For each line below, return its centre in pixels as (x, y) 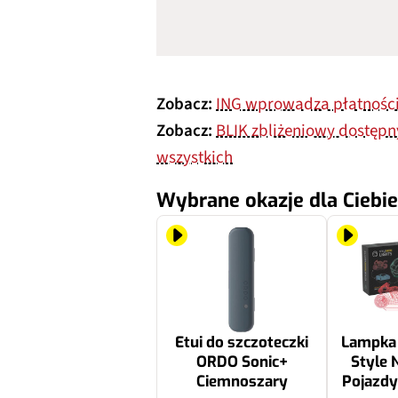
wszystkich (195, 158)
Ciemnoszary (242, 382)
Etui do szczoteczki (242, 342)
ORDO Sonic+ (242, 362)
